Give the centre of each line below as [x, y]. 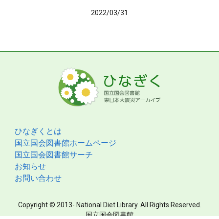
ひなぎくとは [38, 131]
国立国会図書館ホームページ [66, 143]
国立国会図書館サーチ [54, 155]
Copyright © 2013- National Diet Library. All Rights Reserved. [109, 205]
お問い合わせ [38, 178]
